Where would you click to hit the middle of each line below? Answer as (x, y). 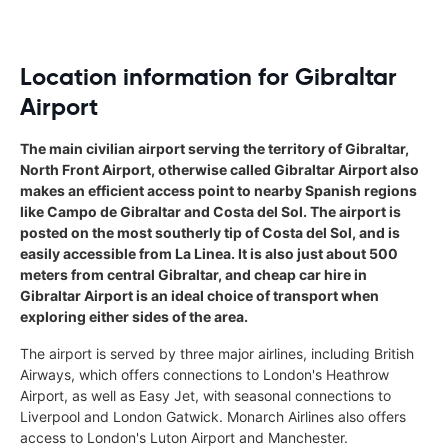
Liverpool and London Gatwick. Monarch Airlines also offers (213, 416)
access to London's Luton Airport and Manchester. (184, 437)
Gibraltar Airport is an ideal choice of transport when (199, 295)
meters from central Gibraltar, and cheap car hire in (193, 274)
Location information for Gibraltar (208, 76)
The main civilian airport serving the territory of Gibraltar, (214, 148)
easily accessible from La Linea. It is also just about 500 (209, 253)
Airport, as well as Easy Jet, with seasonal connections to (205, 395)
